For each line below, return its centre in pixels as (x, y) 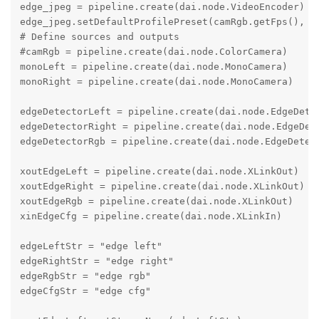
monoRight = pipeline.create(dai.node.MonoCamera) (156, 82)
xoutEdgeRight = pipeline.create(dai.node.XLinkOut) (162, 187)
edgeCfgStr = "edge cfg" (85, 291)
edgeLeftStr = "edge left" (91, 246)
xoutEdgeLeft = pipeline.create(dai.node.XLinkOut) (159, 172)
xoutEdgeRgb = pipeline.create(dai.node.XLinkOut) (156, 202)
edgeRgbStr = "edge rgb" (85, 276)
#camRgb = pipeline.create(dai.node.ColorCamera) (153, 52)
